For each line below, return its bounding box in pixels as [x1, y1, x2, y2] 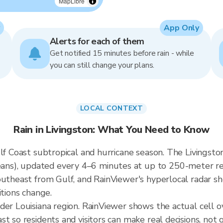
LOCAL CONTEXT [80, 104, 143, 113]
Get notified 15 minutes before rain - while [50, 48, 195, 59]
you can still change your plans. [50, 60, 155, 71]
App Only [164, 22, 199, 33]
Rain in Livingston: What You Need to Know [13, 123, 210, 136]
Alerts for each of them [50, 35, 144, 47]
